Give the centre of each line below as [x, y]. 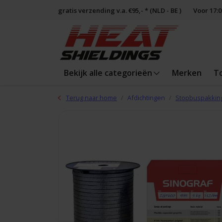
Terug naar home [91, 98]
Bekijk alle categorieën [108, 73]
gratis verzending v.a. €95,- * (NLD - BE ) [120, 10]
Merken [187, 73]
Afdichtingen [146, 98]
